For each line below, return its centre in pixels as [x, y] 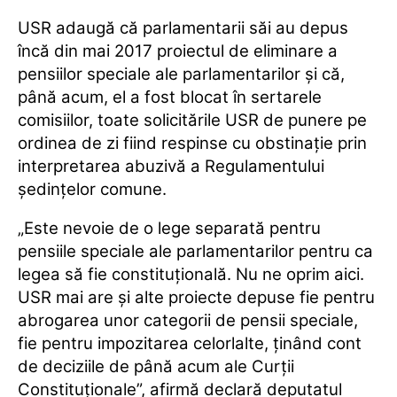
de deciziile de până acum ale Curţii [156, 367]
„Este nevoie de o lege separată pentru [169, 229]
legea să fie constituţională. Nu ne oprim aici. [191, 275]
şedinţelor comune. [92, 190]
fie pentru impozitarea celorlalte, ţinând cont [190, 344]
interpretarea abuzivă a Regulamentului [171, 167]
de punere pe [313, 121]
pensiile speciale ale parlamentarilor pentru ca [195, 252]
